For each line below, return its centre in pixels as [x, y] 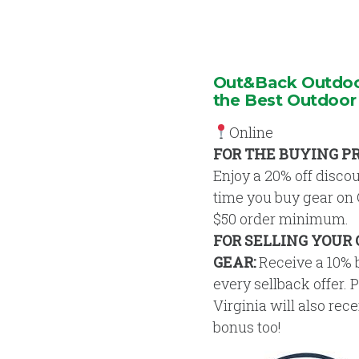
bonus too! [247, 327]
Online [252, 132]
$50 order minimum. [280, 218]
